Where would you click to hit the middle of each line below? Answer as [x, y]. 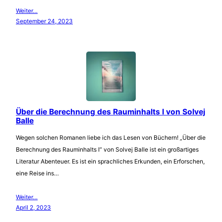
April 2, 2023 [33, 207]
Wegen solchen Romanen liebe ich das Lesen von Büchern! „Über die [111, 137]
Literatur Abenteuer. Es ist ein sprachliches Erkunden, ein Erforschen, [110, 161]
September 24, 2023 [44, 21]
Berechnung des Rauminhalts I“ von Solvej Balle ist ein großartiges [107, 149]
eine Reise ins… [37, 173]
